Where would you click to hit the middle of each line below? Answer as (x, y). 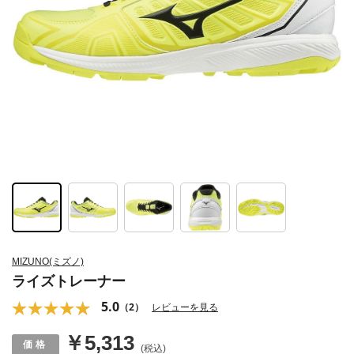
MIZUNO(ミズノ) (48, 262)
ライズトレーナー (69, 282)
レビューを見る (185, 307)
